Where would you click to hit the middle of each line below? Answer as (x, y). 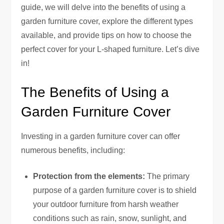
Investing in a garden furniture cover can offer (101, 136)
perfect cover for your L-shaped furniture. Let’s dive (110, 49)
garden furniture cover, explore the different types (107, 21)
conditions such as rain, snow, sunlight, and (110, 218)
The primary (167, 176)
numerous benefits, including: (73, 150)
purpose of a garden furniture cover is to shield (115, 190)
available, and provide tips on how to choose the (106, 35)
